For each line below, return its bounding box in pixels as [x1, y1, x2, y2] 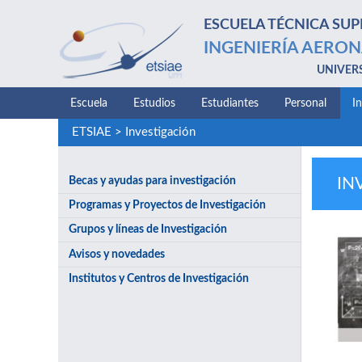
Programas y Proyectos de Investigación [69, 199, 267, 211]
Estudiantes [201, 98, 259, 109]
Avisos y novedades [69, 248, 166, 260]
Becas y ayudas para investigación [69, 175, 237, 187]
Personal [284, 98, 326, 109]
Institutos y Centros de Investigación [69, 273, 250, 284]
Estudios [133, 98, 175, 109]
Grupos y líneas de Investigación [69, 224, 228, 236]
